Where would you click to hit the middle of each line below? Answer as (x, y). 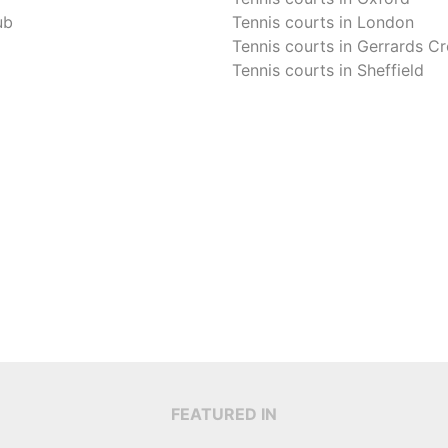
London (385, 21)
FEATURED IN (224, 413)
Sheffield (390, 69)
